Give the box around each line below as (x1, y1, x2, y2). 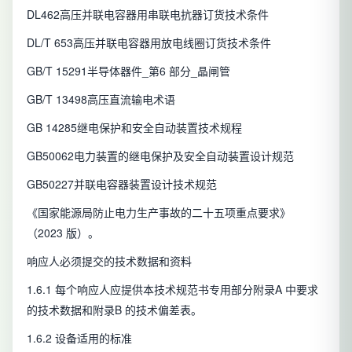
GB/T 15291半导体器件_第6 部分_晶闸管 (27, 63, 230, 79)
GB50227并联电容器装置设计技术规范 (27, 176, 217, 192)
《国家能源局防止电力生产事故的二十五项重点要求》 (27, 204, 291, 221)
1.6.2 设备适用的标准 (27, 330, 132, 346)
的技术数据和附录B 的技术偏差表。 (27, 302, 202, 318)
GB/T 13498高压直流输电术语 (27, 91, 175, 108)
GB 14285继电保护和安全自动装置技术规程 (27, 119, 242, 136)
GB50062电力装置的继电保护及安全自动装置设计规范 (27, 148, 294, 164)
